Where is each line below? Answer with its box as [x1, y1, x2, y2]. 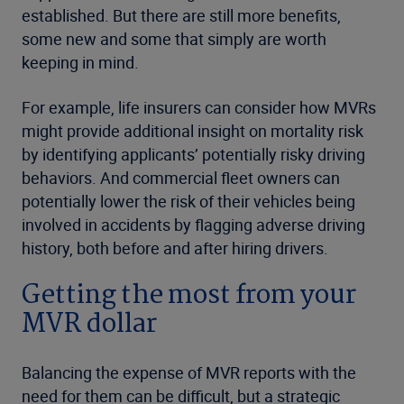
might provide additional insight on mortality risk [22, 120, 363, 142]
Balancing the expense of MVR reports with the [22, 362, 356, 384]
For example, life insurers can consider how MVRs [22, 96, 376, 119]
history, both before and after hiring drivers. [22, 237, 328, 260]
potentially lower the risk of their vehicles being [22, 190, 355, 213]
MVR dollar [22, 303, 184, 347]
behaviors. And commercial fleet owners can [22, 167, 340, 189]
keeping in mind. [22, 51, 153, 74]
